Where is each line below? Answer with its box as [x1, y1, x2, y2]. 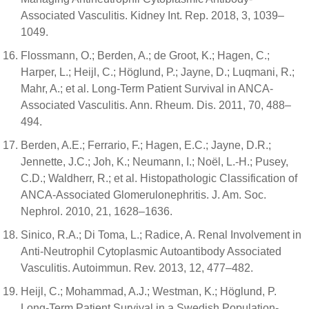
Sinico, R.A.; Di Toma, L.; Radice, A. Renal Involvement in [21, 229, 301, 241]
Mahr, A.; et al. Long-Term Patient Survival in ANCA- [21, 83, 273, 95]
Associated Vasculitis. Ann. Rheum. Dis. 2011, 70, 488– [21, 99, 291, 112]
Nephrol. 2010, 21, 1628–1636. [21, 206, 172, 218]
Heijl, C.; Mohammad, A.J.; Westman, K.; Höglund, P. [21, 286, 277, 298]
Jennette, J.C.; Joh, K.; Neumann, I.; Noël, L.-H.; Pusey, [21, 156, 288, 168]
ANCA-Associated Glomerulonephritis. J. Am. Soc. [21, 189, 266, 201]
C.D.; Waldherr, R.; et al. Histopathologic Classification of [21, 172, 297, 185]
